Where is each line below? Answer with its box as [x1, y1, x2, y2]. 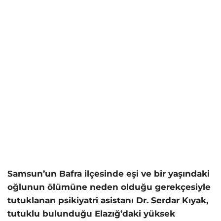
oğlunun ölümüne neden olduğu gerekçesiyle [7, 182, 211, 192]
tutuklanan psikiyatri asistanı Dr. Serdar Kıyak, [7, 195, 208, 206]
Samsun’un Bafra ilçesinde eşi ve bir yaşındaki [7, 169, 210, 179]
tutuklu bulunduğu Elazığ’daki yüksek [7, 209, 175, 219]
